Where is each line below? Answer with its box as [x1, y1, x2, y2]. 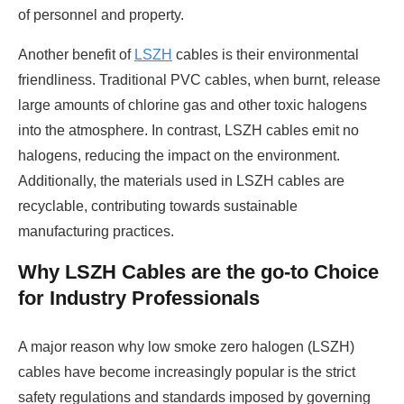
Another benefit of [18, 47, 134, 63]
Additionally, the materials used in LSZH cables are [18, 173, 344, 189]
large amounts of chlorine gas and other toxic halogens [18, 97, 367, 114]
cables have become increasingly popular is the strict [18, 364, 355, 381]
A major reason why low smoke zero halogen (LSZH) [18, 339, 354, 355]
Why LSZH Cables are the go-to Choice [18, 261, 379, 284]
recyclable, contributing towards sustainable [18, 198, 298, 215]
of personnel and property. [18, 7, 184, 23]
